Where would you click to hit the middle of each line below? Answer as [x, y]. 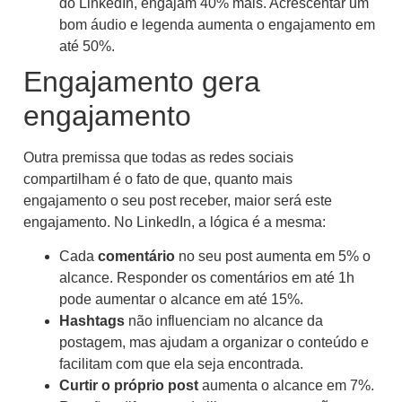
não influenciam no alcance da [226, 321]
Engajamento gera [142, 81]
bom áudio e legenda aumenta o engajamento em [217, 24]
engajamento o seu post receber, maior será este [178, 200]
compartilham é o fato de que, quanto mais [158, 179]
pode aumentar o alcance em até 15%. [181, 300]
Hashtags [94, 321]
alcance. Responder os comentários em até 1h [207, 278]
